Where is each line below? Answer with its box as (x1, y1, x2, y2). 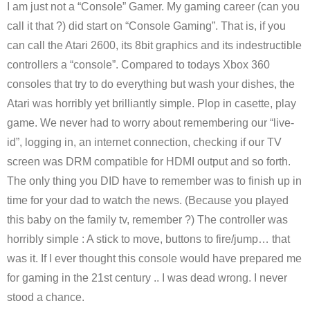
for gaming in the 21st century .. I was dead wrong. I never (7, 272, 287, 284)
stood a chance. (7, 291, 84, 303)
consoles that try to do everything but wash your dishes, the (7, 78, 295, 90)
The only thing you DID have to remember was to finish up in (7, 175, 302, 187)
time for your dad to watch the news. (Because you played (7, 194, 289, 206)
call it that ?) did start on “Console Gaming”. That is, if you (7, 20, 286, 32)
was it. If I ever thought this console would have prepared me (7, 253, 302, 264)
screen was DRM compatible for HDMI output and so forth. (7, 156, 291, 167)
